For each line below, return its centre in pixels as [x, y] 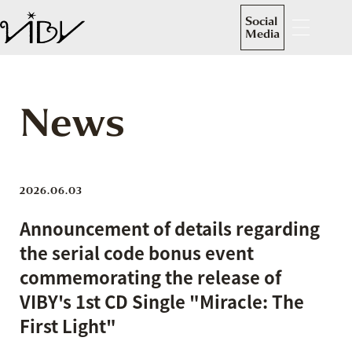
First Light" [68, 326]
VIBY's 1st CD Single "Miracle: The [162, 301]
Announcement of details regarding [170, 228]
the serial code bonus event [137, 253]
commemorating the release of [150, 277]
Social [261, 21]
